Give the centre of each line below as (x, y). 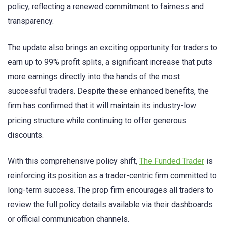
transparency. (31, 21)
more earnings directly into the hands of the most (94, 76)
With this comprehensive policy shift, (73, 161)
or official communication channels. (68, 219)
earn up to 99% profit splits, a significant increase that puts (110, 62)
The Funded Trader (172, 161)
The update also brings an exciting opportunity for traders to (113, 47)
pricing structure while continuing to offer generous (97, 120)
